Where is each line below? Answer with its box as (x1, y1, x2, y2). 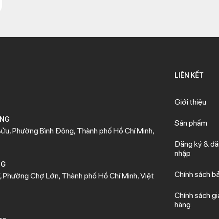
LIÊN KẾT (174, 71, 204, 79)
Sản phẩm (174, 118, 207, 128)
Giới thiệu (174, 97, 206, 107)
